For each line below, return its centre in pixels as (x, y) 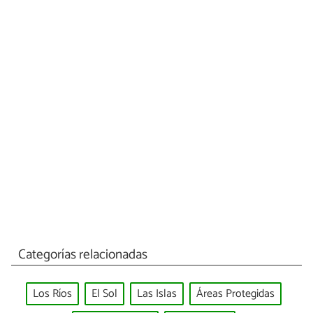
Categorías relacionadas (82, 254)
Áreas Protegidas (235, 294)
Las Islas (157, 294)
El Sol (104, 294)
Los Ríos (52, 294)
